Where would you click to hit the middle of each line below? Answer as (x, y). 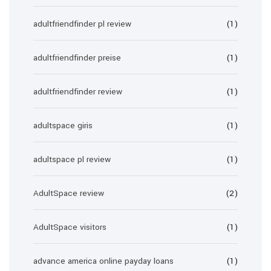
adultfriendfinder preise (77, 58)
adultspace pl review (72, 159)
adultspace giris (63, 126)
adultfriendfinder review (78, 92)
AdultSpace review (69, 193)
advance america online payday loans (103, 261)
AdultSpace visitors (70, 227)
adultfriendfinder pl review (82, 24)
